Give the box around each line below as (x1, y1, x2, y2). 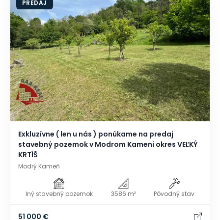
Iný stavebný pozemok (25, 189, 93, 198)
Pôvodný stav (154, 189, 195, 198)
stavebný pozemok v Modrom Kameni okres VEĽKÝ (18, 139, 197, 150)
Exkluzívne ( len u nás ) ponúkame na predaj (18, 129, 173, 139)
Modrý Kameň (18, 162, 60, 171)
